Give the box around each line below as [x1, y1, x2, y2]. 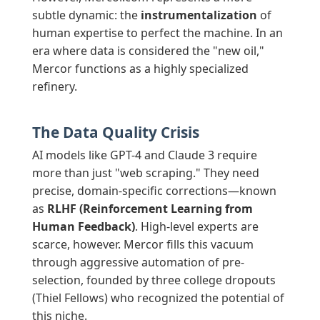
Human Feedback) [31, 219, 135, 235]
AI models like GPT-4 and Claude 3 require [31, 147, 257, 164]
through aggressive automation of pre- [31, 254, 244, 271]
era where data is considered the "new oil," [31, 43, 264, 59]
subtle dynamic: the [31, 7, 141, 24]
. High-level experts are [134, 219, 259, 235]
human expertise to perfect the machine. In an [31, 25, 283, 41]
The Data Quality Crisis [31, 122, 199, 143]
